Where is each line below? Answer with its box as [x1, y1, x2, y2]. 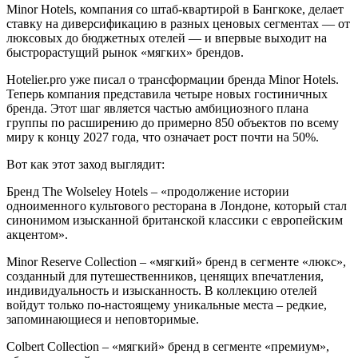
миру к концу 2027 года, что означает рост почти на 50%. [6, 129, 319, 144]
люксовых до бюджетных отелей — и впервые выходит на [6, 30, 327, 45]
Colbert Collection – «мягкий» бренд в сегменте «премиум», [6, 339, 329, 353]
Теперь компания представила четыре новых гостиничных [6, 86, 328, 101]
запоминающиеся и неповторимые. [6, 312, 199, 326]
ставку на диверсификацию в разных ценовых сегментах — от [6, 16, 350, 30]
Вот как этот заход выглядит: [6, 157, 165, 171]
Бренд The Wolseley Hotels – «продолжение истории [6, 184, 289, 198]
